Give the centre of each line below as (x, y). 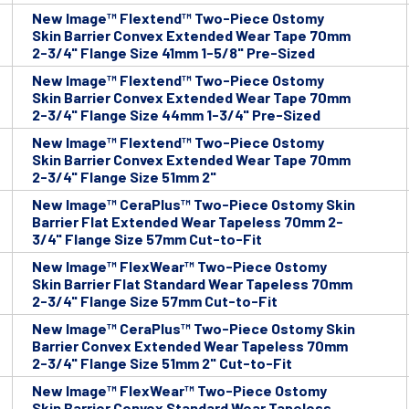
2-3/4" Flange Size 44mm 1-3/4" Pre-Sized (176, 115)
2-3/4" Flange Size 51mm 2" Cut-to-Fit (162, 363)
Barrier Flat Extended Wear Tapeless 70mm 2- (188, 222)
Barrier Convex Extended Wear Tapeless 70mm (190, 346)
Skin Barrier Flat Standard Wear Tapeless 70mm (192, 284)
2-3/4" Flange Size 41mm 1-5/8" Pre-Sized (173, 53)
